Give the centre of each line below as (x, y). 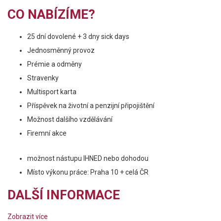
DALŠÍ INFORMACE (64, 195)
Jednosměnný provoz (61, 50)
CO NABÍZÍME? (51, 14)
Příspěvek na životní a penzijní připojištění (91, 106)
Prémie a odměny (55, 64)
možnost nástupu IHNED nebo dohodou (88, 158)
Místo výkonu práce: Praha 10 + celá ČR (88, 172)
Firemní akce (47, 133)
